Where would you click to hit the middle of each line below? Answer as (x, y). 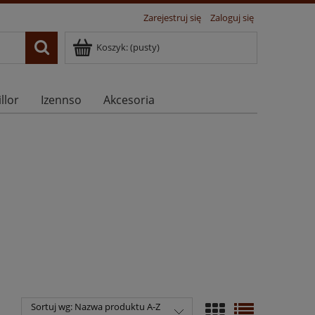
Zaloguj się (232, 18)
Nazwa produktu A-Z (117, 307)
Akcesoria (129, 99)
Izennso (62, 99)
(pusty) (145, 47)
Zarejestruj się (172, 18)
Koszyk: (112, 47)
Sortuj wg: (52, 307)
